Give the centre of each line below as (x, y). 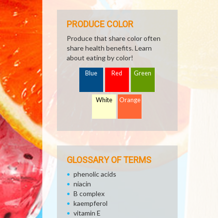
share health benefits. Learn (109, 48)
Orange (130, 100)
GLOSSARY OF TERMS (109, 160)
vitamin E (87, 213)
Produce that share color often (114, 38)
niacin (82, 184)
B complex (89, 193)
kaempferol (91, 203)
